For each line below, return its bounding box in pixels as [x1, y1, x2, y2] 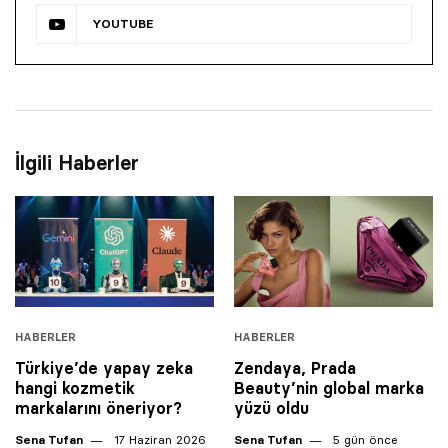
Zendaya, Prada [234, 358, 356, 379]
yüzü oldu [234, 398, 309, 419]
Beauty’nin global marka [234, 378, 424, 399]
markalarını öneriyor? [15, 398, 182, 419]
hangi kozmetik [15, 378, 135, 399]
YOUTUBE [92, 15, 153, 31]
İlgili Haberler [15, 150, 139, 175]
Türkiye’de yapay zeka [15, 358, 193, 379]
